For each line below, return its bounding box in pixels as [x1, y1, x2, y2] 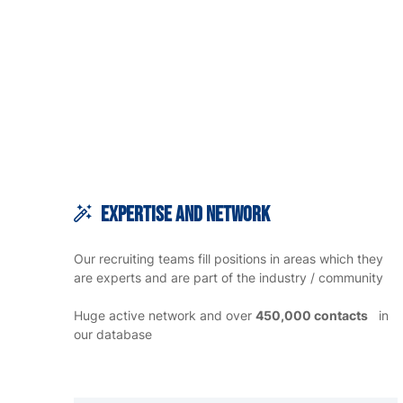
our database [74, 327, 152, 343]
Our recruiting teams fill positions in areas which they [74, 251, 383, 267]
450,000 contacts [255, 308, 368, 324]
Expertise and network [101, 201, 270, 228]
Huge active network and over [74, 308, 255, 324]
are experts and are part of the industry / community [74, 270, 383, 286]
